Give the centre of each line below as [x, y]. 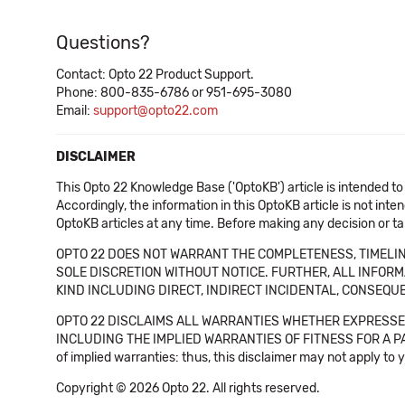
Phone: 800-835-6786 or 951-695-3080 [174, 93]
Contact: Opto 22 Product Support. [155, 75]
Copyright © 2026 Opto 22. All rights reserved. [188, 388]
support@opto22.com [155, 111]
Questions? [103, 42]
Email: [75, 111]
